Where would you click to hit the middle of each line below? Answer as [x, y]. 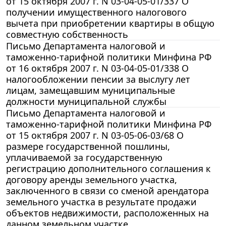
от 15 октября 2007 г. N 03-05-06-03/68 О [95, 135]
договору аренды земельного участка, [92, 179]
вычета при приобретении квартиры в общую [110, 23]
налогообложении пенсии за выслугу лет [98, 79]
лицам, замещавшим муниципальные [91, 90]
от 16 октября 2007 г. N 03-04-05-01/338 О [97, 68]
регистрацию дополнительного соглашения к [108, 168]
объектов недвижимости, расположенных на [107, 213]
